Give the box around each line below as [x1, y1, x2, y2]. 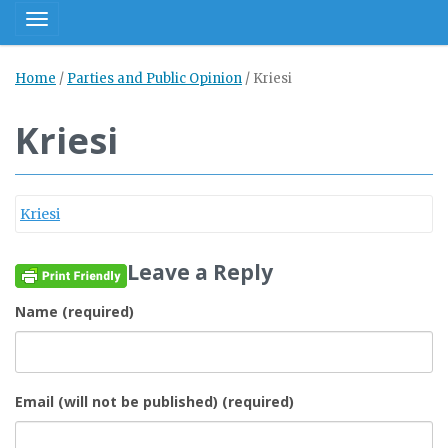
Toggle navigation [36, 15, 156, 34]
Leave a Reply [127, 258, 273, 286]
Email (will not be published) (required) [15, 392, 294, 411]
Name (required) [15, 302, 134, 321]
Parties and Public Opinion [67, 70, 242, 87]
